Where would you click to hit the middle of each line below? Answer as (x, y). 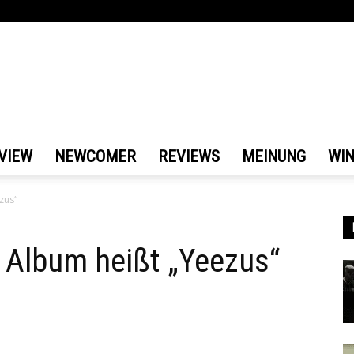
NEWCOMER (95, 156)
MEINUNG (274, 156)
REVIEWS (189, 156)
